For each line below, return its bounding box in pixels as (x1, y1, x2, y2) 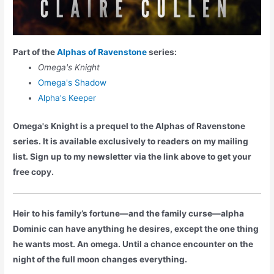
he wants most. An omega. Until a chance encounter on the (13, 239, 254, 250)
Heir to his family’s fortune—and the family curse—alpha (13, 209, 245, 219)
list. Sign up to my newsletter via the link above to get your (13, 151, 252, 161)
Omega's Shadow (38, 78, 107, 88)
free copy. (13, 166, 54, 177)
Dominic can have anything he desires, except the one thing (13, 224, 259, 234)
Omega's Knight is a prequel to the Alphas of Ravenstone (13, 120, 246, 131)
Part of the (13, 47, 57, 57)
